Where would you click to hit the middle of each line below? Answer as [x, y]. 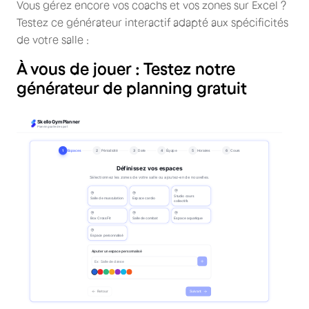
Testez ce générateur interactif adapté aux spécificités [152, 22]
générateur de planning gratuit [132, 88]
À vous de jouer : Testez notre [126, 68]
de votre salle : [53, 39]
